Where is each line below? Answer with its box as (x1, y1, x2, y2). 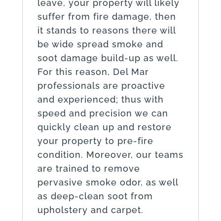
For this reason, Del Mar (37, 66, 149, 77)
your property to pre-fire (37, 135, 153, 146)
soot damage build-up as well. (37, 52, 179, 63)
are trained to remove (37, 163, 140, 174)
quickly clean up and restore (37, 121, 172, 132)
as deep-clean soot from (37, 190, 153, 201)
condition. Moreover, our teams (37, 149, 184, 160)
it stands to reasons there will (37, 25, 176, 36)
